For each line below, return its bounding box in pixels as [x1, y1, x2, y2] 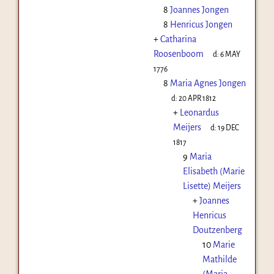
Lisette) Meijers [182, 180, 241, 191]
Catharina [160, 34, 196, 44]
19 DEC [218, 123, 240, 132]
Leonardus [179, 107, 219, 117]
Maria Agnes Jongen [169, 78, 246, 88]
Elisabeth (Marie [182, 166, 245, 176]
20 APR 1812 [179, 94, 217, 103]
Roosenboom [153, 48, 204, 59]
